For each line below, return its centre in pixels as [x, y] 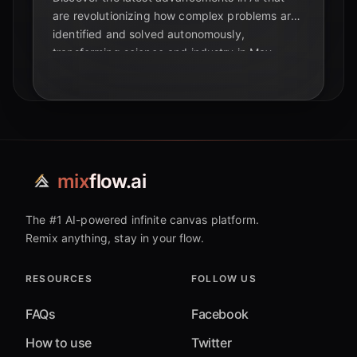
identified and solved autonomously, [149, 34]
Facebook [220, 314]
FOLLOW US [224, 279]
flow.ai [118, 182]
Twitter [212, 343]
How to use [59, 343]
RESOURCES [59, 279]
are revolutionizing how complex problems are [175, 16]
